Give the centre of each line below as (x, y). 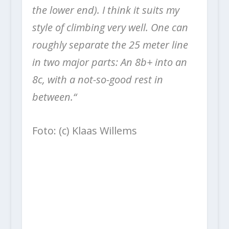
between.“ (54, 97)
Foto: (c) (52, 131)
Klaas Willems (104, 131)
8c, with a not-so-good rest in (97, 80)
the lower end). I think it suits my (106, 10)
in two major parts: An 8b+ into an (109, 62)
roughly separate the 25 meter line (110, 45)
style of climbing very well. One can (110, 28)
